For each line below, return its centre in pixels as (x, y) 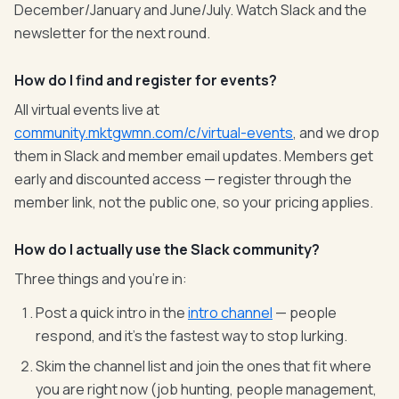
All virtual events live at (87, 110)
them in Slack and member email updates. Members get (194, 156)
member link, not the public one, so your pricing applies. (194, 202)
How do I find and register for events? (146, 80)
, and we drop (336, 133)
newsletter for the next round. (112, 33)
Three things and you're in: (101, 279)
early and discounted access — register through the (183, 179)
